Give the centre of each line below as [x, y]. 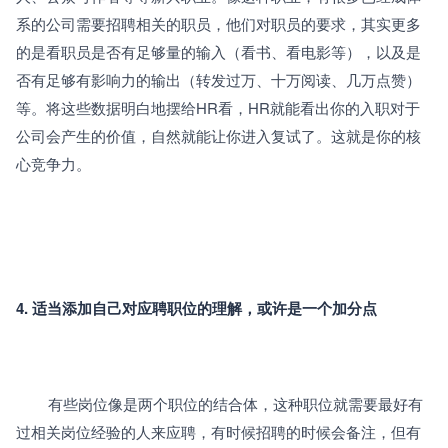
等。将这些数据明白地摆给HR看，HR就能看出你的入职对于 [218, 107]
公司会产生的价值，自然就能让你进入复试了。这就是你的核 [218, 135]
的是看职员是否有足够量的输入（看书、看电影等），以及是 [218, 51]
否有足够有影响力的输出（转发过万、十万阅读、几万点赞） [218, 79]
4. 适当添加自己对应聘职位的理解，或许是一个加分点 [196, 307]
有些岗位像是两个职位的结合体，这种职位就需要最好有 [32, 403]
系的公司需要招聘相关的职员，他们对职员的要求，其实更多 [218, 23]
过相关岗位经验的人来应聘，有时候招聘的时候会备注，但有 [218, 431]
